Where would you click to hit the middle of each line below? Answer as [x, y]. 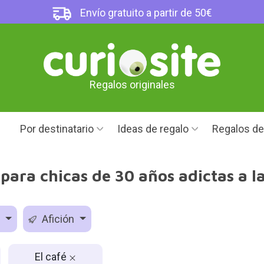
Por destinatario [57, 129]
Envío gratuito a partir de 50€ [145, 13]
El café [52, 256]
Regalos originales [132, 85]
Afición [58, 219]
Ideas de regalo [153, 129]
